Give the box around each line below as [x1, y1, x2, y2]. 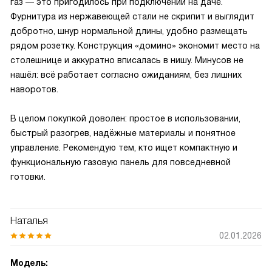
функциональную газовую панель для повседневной [10, 157, 231, 167]
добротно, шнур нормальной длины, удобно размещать [10, 26, 248, 36]
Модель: [10, 258, 48, 268]
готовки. [10, 172, 46, 182]
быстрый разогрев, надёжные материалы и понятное [10, 128, 236, 138]
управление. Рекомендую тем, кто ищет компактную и [10, 143, 237, 152]
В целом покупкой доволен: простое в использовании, [10, 114, 240, 123]
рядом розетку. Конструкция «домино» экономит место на [10, 41, 260, 50]
